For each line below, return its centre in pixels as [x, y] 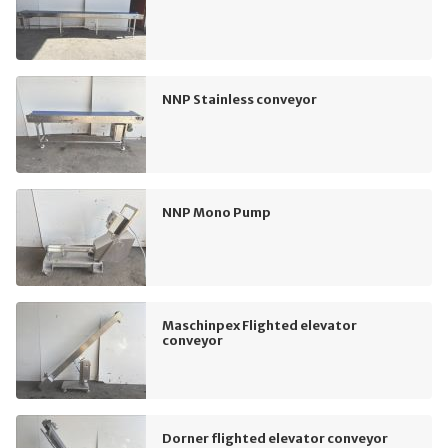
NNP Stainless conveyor [239, 98]
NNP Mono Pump [216, 211]
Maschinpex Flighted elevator [259, 324]
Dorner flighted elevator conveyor [275, 437]
